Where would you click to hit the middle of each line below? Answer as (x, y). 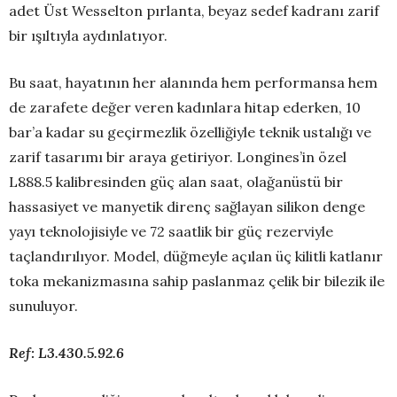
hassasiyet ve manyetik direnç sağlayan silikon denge (187, 207)
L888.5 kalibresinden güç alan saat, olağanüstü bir (176, 182)
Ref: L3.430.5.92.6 (66, 353)
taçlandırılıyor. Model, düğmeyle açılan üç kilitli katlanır (196, 257)
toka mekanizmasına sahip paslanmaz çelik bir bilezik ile (197, 281)
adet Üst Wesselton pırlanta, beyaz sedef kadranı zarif (194, 11)
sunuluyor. (43, 306)
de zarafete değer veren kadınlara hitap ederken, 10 (185, 108)
